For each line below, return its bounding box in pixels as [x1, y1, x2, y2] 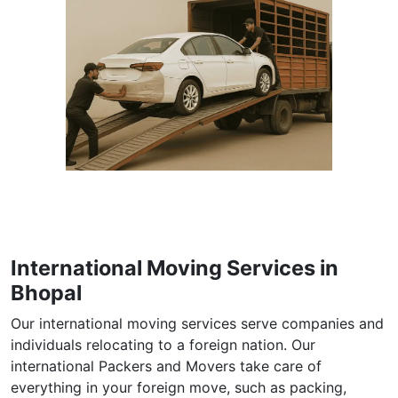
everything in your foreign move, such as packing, [11, 378, 346, 396]
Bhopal [11, 279, 82, 306]
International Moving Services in [11, 254, 338, 281]
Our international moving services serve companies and [11, 314, 384, 332]
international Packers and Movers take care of [11, 356, 322, 375]
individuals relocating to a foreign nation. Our [11, 335, 315, 354]
